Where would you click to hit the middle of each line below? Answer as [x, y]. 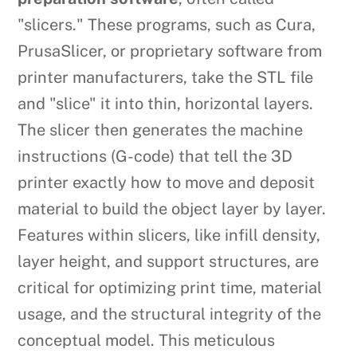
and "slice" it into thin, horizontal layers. [166, 104]
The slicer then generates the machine [161, 130]
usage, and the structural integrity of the [170, 314]
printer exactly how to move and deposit [167, 183]
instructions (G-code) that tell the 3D [155, 157]
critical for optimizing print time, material [170, 288]
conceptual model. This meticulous [147, 341]
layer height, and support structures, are [169, 262]
